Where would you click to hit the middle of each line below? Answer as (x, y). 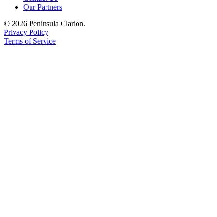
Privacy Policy (26, 32)
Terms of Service (30, 41)
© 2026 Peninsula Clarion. (45, 23)
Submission (69, 12)
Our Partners (43, 7)
